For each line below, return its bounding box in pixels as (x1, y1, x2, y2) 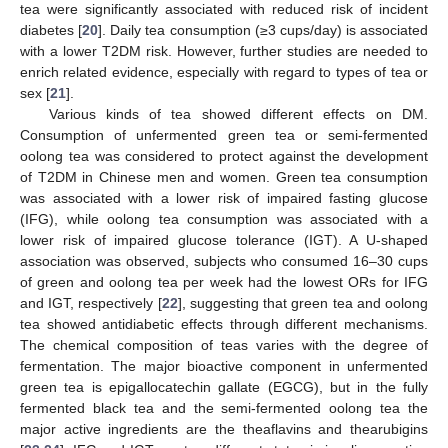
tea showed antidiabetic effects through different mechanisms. (20, 315, 428, 332)
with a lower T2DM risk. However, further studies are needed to (20, 42, 428, 59)
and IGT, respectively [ (20, 294, 162, 311)
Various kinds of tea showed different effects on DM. (48, 105, 428, 122)
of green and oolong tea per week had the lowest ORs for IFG (20, 273, 428, 290)
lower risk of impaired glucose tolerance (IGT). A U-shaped (20, 231, 428, 248)
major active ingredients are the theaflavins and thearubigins (20, 420, 428, 437)
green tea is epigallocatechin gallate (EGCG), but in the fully (20, 378, 428, 395)
